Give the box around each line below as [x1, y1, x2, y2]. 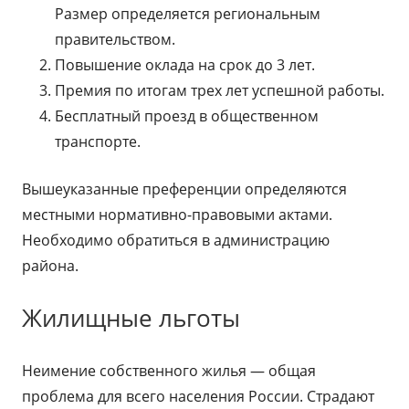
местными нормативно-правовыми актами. [22, 204, 332, 225]
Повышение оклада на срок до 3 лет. [55, 55, 315, 75]
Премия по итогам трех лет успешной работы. [55, 80, 384, 100]
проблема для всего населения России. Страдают [22, 386, 374, 406]
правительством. [55, 29, 175, 49]
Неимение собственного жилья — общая [22, 361, 316, 381]
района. [22, 256, 79, 276]
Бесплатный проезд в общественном [55, 106, 319, 126]
